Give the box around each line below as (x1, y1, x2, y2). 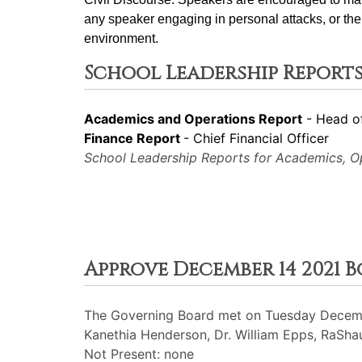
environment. (84, 32, 158, 45)
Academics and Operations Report (84, 111, 302, 127)
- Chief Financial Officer (183, 130, 329, 146)
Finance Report (84, 130, 183, 146)
